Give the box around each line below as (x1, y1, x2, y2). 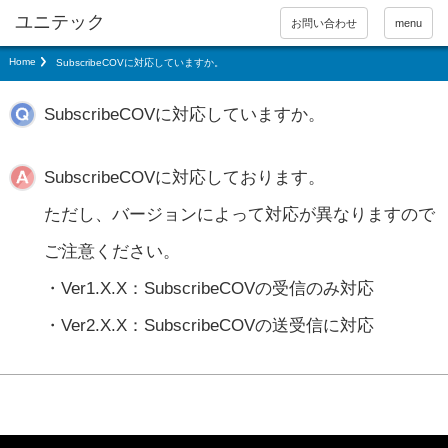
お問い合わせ (291, 17, 357, 29)
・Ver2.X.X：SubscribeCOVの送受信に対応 (43, 315, 374, 335)
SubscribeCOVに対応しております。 (43, 167, 325, 187)
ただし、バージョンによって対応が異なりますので (43, 204, 435, 224)
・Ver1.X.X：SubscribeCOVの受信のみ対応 (43, 278, 374, 298)
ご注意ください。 (43, 241, 180, 261)
